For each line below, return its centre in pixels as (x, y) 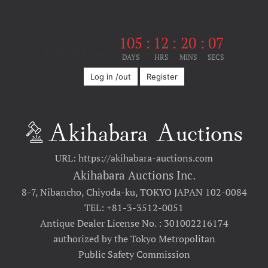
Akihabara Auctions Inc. (134, 175)
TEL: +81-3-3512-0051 (134, 208)
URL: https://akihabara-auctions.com (134, 158)
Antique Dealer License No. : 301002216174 (134, 223)
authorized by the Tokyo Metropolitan (134, 239)
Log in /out (111, 77)
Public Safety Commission (134, 255)
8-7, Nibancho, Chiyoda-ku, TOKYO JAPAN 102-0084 (134, 192)
